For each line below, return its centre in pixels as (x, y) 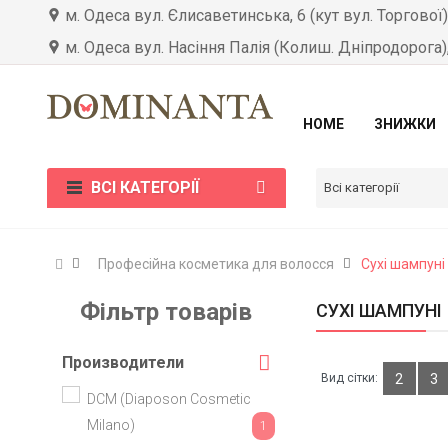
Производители (123, 362)
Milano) (111, 425)
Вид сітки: (349, 378)
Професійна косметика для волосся (216, 264)
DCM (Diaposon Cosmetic (169, 399)
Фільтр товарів (166, 312)
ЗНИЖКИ (405, 124)
